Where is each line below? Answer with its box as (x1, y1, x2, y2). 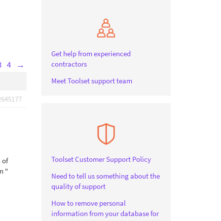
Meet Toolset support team (51, 76, 132, 85)
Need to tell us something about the (51, 171, 160, 181)
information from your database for (51, 209, 159, 218)
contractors (51, 59, 87, 69)
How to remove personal (51, 198, 126, 208)
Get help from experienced (51, 49, 131, 58)
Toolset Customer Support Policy (51, 154, 151, 164)
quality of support (51, 182, 106, 191)
